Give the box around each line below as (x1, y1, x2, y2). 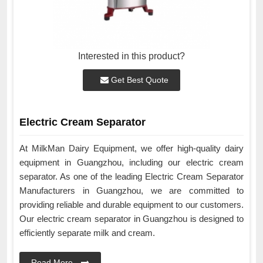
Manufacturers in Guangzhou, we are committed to (19, 186, 244, 196)
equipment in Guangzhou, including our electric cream (19, 157, 244, 168)
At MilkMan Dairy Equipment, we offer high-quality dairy (19, 143, 244, 154)
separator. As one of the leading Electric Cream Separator (19, 171, 244, 182)
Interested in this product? (78, 51, 185, 62)
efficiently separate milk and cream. (19, 228, 157, 238)
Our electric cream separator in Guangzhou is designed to (19, 214, 244, 224)
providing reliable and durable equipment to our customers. (19, 200, 244, 210)
